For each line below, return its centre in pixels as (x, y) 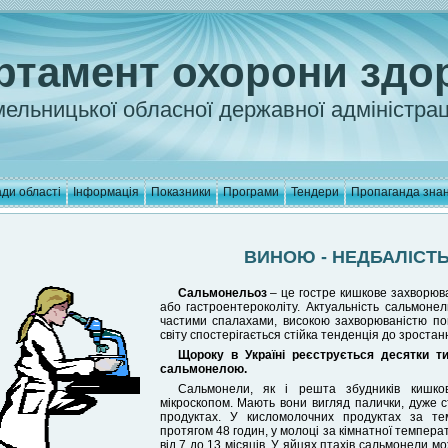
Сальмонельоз (222, 293)
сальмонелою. (203, 369)
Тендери (314, 192)
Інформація (105, 192)
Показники (180, 192)
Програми (250, 192)
